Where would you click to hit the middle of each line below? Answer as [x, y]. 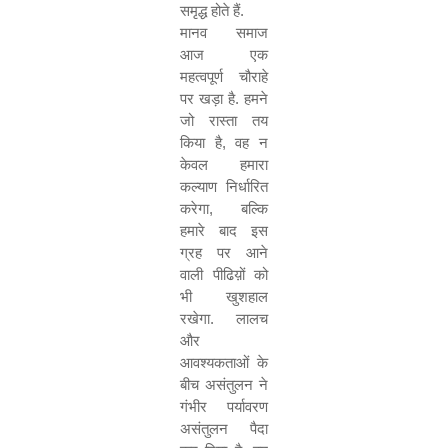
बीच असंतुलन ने [224, 384]
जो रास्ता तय [224, 120]
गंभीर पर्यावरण [224, 406]
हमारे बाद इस [224, 230]
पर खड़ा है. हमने [224, 98]
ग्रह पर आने [224, 252]
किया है [201, 142]
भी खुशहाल [224, 296]
